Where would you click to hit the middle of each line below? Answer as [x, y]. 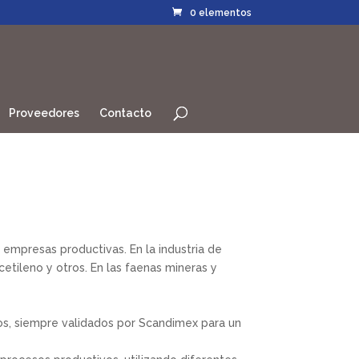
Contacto [125, 113]
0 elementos [220, 13]
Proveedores [44, 113]
